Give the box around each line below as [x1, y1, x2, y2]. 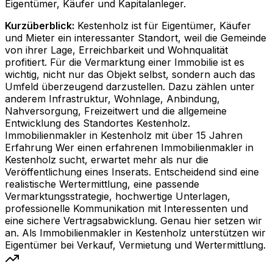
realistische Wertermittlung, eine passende [5, 178, 199, 191]
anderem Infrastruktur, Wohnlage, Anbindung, [5, 93, 220, 105]
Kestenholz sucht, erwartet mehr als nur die [5, 154, 208, 166]
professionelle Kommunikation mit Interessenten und [5, 202, 248, 215]
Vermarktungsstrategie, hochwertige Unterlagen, [5, 190, 230, 203]
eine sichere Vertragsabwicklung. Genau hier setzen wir [5, 214, 262, 227]
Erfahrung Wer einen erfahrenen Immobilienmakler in [5, 141, 253, 154]
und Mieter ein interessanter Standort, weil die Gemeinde [5, 32, 266, 44]
